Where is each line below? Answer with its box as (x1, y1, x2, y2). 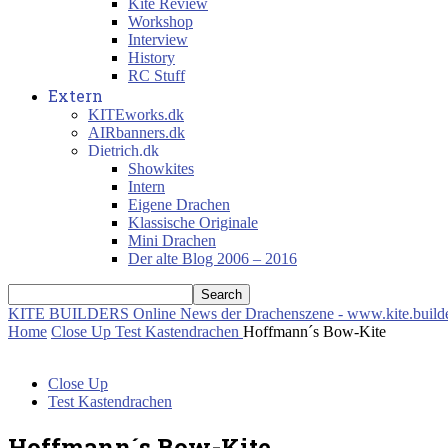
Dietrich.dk (88, 142, 159, 159)
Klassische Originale (128, 214, 258, 231)
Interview (128, 31, 188, 48)
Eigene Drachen (128, 196, 230, 213)
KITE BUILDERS (8, 305, 129, 322)
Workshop (128, 13, 193, 30)
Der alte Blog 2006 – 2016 (128, 250, 297, 267)
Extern (48, 85, 103, 106)
